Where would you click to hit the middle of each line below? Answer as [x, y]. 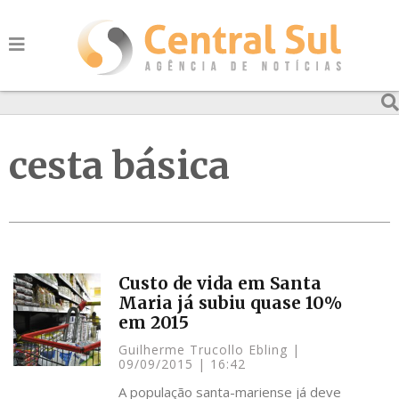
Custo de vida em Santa [220, 283]
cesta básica [119, 166]
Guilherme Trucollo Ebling [206, 350]
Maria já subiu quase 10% [231, 303]
